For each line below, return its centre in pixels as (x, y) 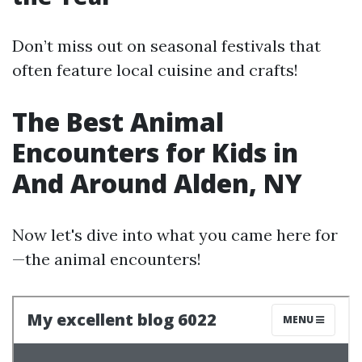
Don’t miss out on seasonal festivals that (166, 46)
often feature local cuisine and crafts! (155, 70)
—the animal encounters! (107, 259)
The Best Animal (118, 122)
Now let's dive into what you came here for (175, 235)
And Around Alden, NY (157, 183)
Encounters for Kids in (155, 152)
